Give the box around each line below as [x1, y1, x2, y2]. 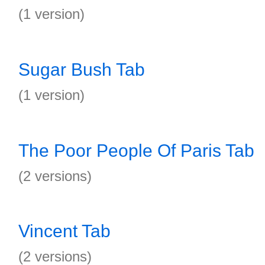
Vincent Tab [18, 221, 111, 241]
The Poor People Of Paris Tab [18, 141, 254, 160]
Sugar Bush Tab [18, 60, 145, 79]
